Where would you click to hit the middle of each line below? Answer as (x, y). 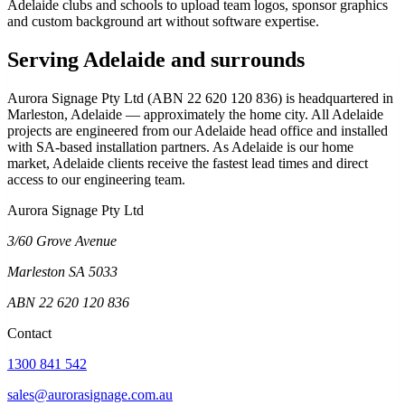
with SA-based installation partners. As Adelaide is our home (180, 146)
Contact (29, 333)
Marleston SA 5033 (62, 271)
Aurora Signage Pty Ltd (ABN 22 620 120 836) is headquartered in (200, 98)
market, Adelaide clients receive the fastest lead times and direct (188, 163)
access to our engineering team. (96, 179)
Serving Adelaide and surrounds (156, 59)
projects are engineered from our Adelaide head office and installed (198, 130)
